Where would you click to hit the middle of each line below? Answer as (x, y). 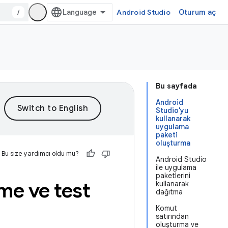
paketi (167, 135)
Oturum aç (197, 12)
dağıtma (169, 192)
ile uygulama (176, 167)
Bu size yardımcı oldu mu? (40, 153)
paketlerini (173, 176)
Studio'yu (172, 110)
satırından (172, 216)
